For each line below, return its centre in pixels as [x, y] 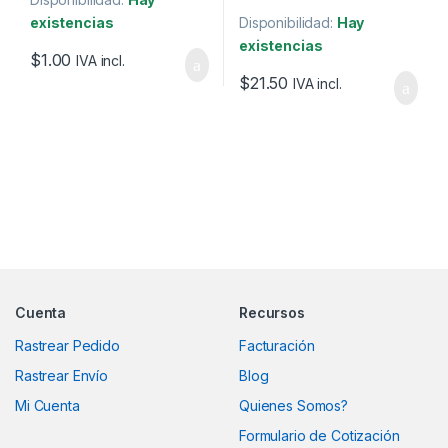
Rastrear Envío [62, 375]
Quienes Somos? [294, 405]
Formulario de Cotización [319, 435]
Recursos [272, 312]
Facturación [277, 345]
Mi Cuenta [47, 405]
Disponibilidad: [287, 22]
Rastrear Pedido [67, 345]
